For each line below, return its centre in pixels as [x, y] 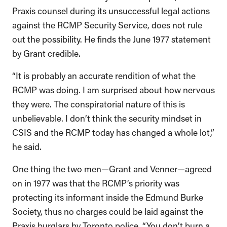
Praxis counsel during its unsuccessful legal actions [111, 10]
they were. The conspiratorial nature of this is [99, 103]
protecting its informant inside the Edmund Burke [108, 196]
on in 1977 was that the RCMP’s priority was [96, 182]
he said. [27, 146]
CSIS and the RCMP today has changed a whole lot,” [113, 131]
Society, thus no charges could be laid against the [108, 211]
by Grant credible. [47, 52]
